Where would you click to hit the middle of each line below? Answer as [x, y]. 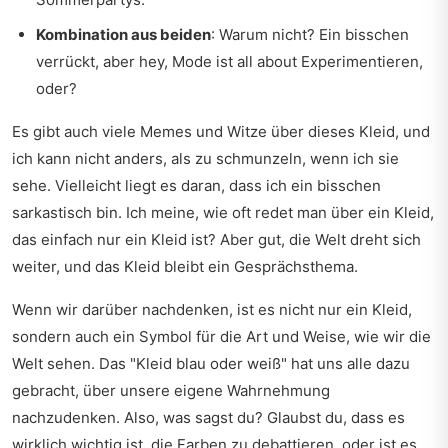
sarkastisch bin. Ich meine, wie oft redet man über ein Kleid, [223, 212]
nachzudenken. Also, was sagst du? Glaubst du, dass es [208, 417]
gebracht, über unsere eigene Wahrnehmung [171, 390]
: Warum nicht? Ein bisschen [310, 34]
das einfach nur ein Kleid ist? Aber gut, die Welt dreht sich [216, 239]
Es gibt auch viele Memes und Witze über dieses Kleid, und [221, 131]
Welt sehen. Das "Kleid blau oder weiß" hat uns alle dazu [211, 363]
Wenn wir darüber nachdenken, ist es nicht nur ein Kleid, [212, 309]
